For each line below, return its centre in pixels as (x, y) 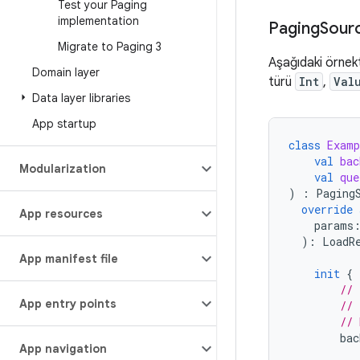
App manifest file (69, 259)
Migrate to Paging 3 (110, 47)
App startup (64, 124)
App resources (61, 214)
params (334, 225)
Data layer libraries (81, 98)
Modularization (63, 169)
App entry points (68, 304)
